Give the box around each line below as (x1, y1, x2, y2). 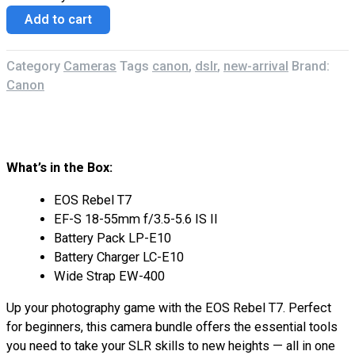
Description (54, 109, 119, 124)
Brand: (292, 58, 330, 74)
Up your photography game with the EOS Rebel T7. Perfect (6, 300, 331, 316)
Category (6, 58, 60, 74)
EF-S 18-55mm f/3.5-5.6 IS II (54, 211, 218, 227)
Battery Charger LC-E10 (54, 249, 184, 265)
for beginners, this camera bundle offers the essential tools (6, 319, 338, 335)
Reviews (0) (54, 128, 120, 143)
